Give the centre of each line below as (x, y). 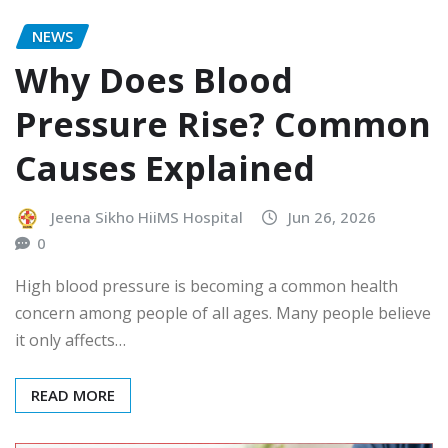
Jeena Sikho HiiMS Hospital (147, 217)
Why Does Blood (154, 80)
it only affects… (70, 339)
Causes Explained (165, 168)
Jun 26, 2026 (332, 217)
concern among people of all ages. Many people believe (223, 312)
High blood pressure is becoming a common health (206, 285)
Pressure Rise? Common (223, 124)
